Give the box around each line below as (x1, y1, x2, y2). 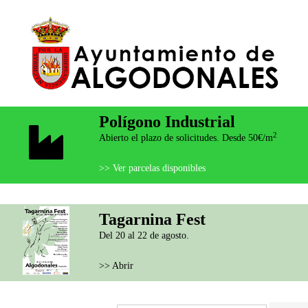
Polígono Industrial (99, 113, 236, 131)
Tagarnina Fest (99, 210, 206, 229)
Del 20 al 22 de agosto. (99, 230, 190, 241)
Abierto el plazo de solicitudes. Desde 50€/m (99, 133, 274, 144)
